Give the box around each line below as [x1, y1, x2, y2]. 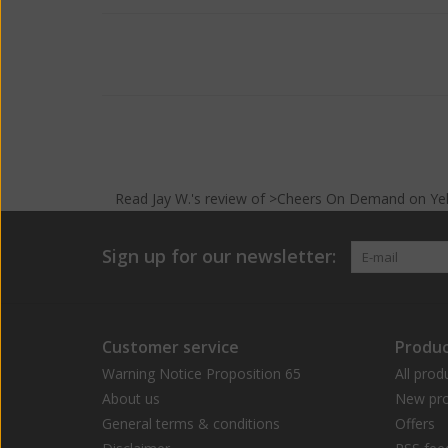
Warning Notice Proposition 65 [102, 364, 301, 383]
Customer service [102, 336, 239, 358]
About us [102, 389, 160, 408]
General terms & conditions [102, 414, 280, 433]
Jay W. [151, 189, 191, 208]
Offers [394, 414, 435, 433]
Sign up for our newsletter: [102, 244, 336, 268]
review [204, 189, 247, 208]
